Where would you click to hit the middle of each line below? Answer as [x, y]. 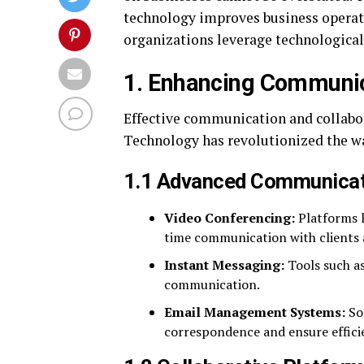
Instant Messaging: [224, 264]
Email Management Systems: [255, 312]
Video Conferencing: [230, 217]
